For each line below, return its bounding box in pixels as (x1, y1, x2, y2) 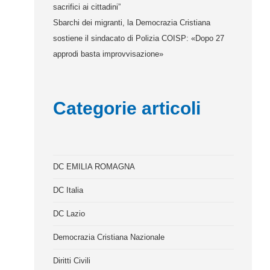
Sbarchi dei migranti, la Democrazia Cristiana (53, 18, 211, 27)
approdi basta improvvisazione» (53, 49, 164, 58)
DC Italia (53, 186, 84, 195)
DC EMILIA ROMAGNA (53, 162, 136, 171)
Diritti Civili (53, 256, 91, 265)
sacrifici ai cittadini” (53, 2, 121, 11)
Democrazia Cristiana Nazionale (53, 233, 165, 242)
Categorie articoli (53, 98, 201, 118)
